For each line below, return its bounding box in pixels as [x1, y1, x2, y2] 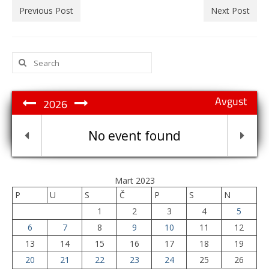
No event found [88, 127, 181, 144]
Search [11, 52, 41, 63]
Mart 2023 [114, 175, 155, 186]
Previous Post [19, 5, 73, 16]
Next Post [211, 5, 250, 16]
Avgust [215, 91, 247, 111]
